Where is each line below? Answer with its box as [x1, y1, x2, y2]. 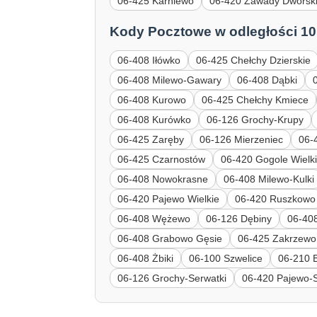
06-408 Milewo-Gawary [117, 74, 222, 86]
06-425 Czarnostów [117, 153, 206, 165]
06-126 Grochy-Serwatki [117, 272, 227, 284]
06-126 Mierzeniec [200, 133, 284, 145]
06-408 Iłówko [117, 54, 181, 66]
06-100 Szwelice [189, 252, 263, 264]
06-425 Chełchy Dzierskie [196, 54, 311, 66]
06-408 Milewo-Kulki [224, 173, 315, 185]
